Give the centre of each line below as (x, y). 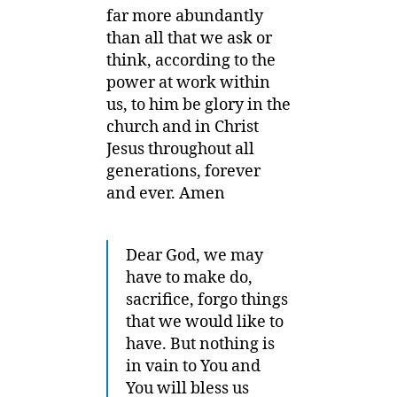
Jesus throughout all (180, 149)
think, (131, 61)
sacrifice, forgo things (207, 300)
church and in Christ (183, 127)
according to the (215, 61)
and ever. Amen (166, 194)
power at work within (188, 83)
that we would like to (205, 322)
